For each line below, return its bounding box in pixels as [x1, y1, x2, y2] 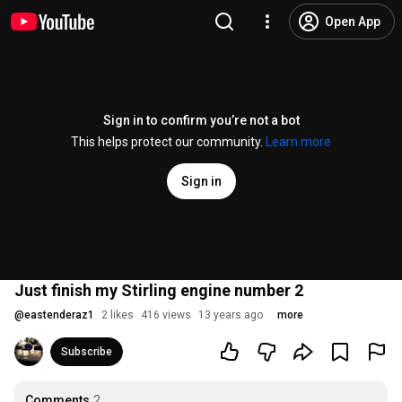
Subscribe [61, 345, 112, 358]
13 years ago [198, 309, 263, 321]
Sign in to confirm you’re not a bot [102, 113, 300, 127]
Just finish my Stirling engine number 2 [14, 281, 303, 300]
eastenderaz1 [24, 309, 94, 321]
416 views [141, 309, 191, 321]
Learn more [266, 135, 331, 149]
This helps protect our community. [71, 135, 266, 149]
